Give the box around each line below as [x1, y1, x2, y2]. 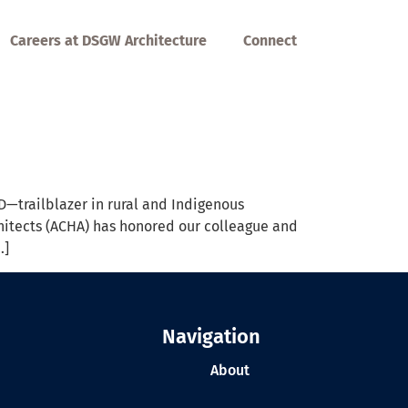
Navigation [162, 324, 260, 350]
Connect [243, 32, 297, 49]
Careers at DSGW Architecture [10, 32, 207, 49]
